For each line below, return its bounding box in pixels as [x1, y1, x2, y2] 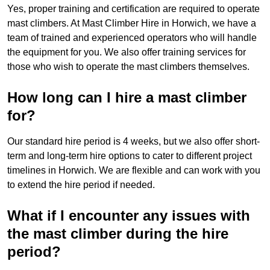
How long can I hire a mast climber [7, 89, 246, 106]
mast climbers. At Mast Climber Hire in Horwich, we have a [7, 18, 256, 29]
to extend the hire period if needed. [7, 180, 155, 190]
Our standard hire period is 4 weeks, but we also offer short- [7, 136, 260, 147]
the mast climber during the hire [7, 225, 228, 242]
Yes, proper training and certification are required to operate [7, 4, 260, 14]
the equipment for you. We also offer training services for [7, 47, 246, 58]
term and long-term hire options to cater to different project [7, 151, 252, 162]
